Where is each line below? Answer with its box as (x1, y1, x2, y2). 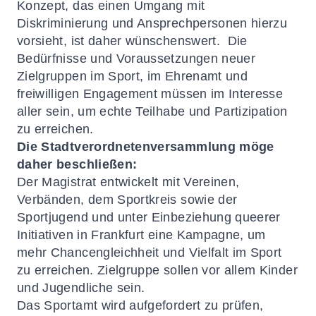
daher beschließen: (17, 157, 138, 171)
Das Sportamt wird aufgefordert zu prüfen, (17, 298, 264, 312)
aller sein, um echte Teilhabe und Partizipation (17, 104, 288, 119)
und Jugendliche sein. (17, 281, 145, 295)
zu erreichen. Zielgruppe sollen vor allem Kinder (17, 263, 298, 277)
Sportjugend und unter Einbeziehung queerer (17, 210, 281, 224)
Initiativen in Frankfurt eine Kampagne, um (17, 228, 266, 242)
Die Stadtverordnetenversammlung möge (17, 140, 274, 154)
